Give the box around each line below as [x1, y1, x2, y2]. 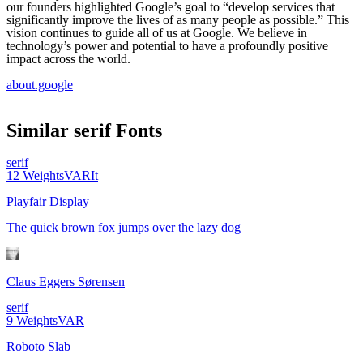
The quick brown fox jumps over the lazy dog [6, 220, 241, 235]
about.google [6, 78, 73, 92]
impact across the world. [6, 52, 130, 66]
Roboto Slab [6, 340, 70, 354]
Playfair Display [6, 194, 89, 209]
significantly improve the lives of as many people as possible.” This [6, 13, 349, 28]
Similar [6, 120, 74, 142]
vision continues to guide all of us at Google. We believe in [6, 26, 307, 41]
